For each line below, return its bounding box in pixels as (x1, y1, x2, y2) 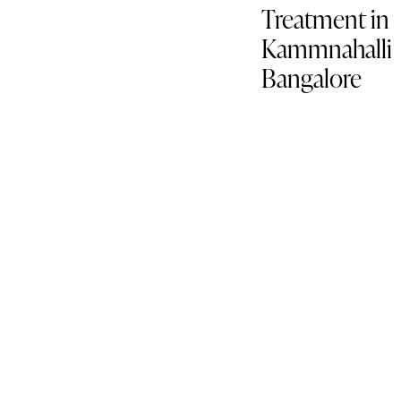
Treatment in (261, 2, 389, 37)
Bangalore (261, 61, 362, 96)
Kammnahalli (261, 31, 392, 66)
